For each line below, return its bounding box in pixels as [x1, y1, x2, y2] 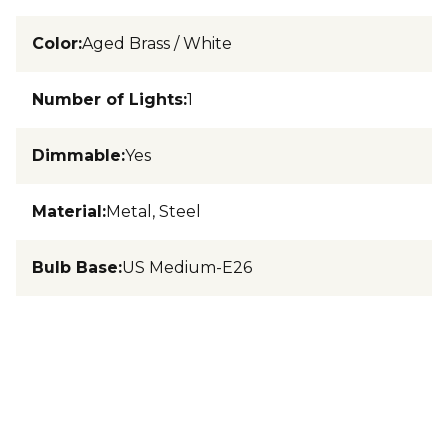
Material [32, 202, 102, 221]
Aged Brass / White [82, 34, 232, 53]
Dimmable [32, 146, 121, 165]
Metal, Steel [106, 202, 201, 221]
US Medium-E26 [122, 258, 252, 277]
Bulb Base [32, 258, 118, 277]
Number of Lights [32, 90, 183, 109]
